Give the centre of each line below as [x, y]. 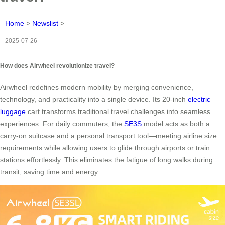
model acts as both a [176, 124]
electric [199, 100]
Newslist [45, 23]
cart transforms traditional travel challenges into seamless [118, 112]
